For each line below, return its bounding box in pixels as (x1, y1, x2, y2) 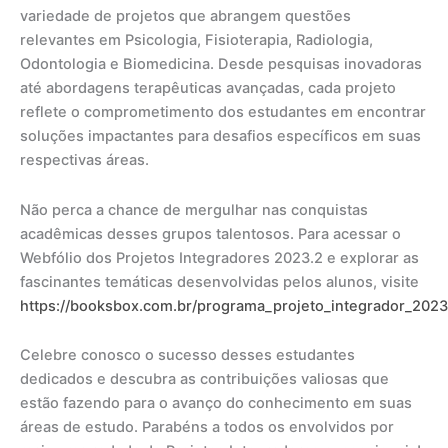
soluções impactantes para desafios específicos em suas (20, 127, 421, 146)
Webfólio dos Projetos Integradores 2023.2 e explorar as (20, 248, 419, 267)
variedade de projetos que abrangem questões (20, 7, 351, 26)
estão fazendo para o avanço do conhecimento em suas (20, 394, 412, 413)
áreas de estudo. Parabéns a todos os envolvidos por (20, 418, 394, 437)
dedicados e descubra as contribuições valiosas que (20, 370, 389, 389)
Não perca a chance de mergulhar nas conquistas (20, 200, 368, 219)
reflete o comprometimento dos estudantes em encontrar (20, 103, 426, 122)
